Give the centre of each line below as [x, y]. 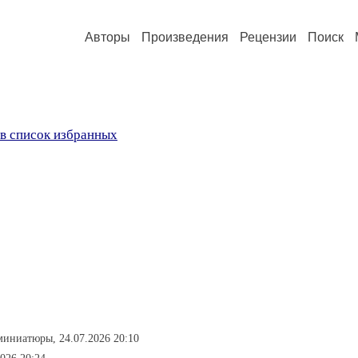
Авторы [107, 37]
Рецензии [268, 37]
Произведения [185, 37]
